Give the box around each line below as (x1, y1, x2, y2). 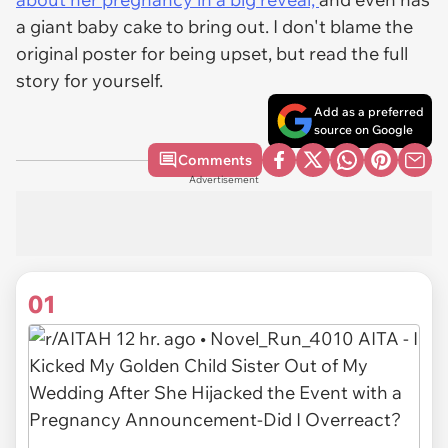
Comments (178, 151, 252, 169)
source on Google (314, 122, 413, 137)
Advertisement (189, 173, 259, 186)
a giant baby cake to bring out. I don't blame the (16, 15, 413, 38)
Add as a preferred (314, 104, 424, 119)
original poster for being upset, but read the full (16, 42, 408, 65)
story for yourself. (16, 69, 167, 92)
